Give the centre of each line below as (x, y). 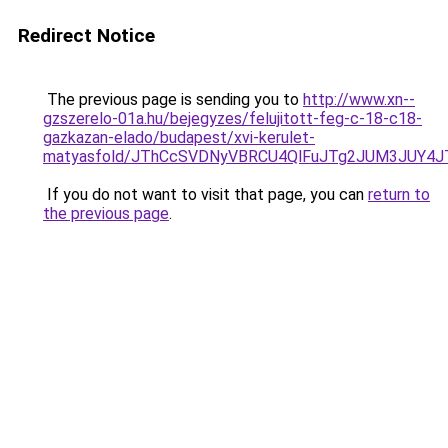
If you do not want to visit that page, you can (205, 194)
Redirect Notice (86, 35)
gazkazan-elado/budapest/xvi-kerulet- (179, 137)
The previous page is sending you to (173, 99)
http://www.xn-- (359, 99)
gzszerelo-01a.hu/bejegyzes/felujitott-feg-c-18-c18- (232, 118)
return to (399, 194)
